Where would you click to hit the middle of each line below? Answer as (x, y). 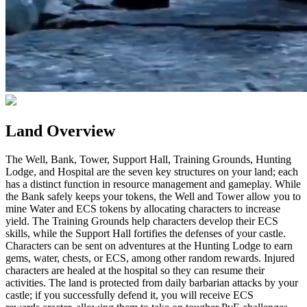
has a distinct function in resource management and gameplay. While (153, 184)
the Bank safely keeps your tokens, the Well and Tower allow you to (153, 197)
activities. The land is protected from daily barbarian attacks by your (152, 283)
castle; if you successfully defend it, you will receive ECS (130, 295)
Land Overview (60, 131)
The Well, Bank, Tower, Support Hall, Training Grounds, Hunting (148, 160)
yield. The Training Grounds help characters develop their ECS (142, 221)
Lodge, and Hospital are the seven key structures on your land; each (152, 172)
